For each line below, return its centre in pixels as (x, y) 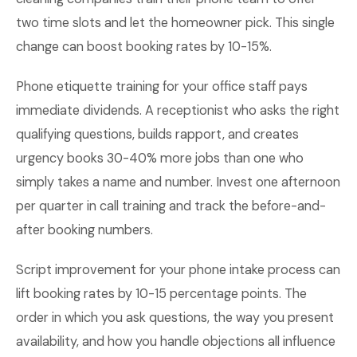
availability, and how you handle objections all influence (176, 341)
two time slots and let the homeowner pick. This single (175, 23)
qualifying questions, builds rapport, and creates (157, 134)
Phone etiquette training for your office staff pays (162, 86)
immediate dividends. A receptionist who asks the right (178, 110)
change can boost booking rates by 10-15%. (144, 47)
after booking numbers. (84, 230)
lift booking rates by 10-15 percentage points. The (161, 294)
